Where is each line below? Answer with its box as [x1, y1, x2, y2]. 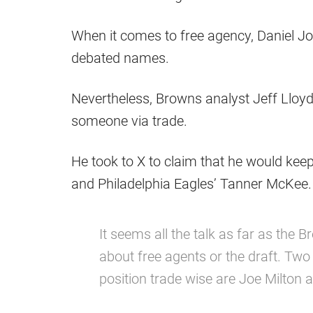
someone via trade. [71, 112, 187, 130]
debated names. [71, 50, 169, 67]
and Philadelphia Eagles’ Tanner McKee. [71, 175, 312, 193]
